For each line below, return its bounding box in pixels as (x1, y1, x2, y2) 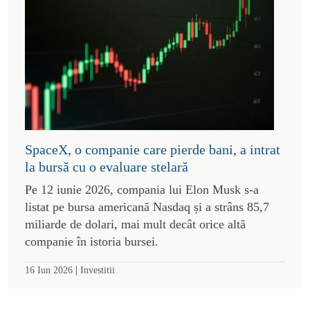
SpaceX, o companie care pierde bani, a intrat (25, 141, 280, 157)
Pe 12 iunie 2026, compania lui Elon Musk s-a (25, 182, 259, 197)
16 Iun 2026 (25, 264, 73, 275)
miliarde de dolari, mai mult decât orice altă (25, 217, 246, 231)
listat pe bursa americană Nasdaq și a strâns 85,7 (25, 199, 269, 214)
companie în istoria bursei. (25, 234, 158, 248)
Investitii (80, 264, 115, 275)
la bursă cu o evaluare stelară (25, 158, 188, 174)
